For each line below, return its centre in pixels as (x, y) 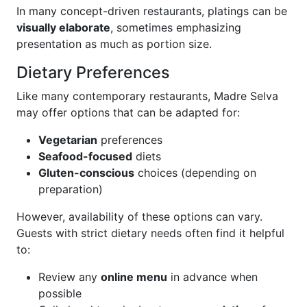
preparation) (71, 189)
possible (60, 293)
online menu (134, 277)
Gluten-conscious (86, 173)
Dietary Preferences (93, 72)
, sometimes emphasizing (176, 27)
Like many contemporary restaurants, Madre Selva (147, 96)
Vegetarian (68, 140)
